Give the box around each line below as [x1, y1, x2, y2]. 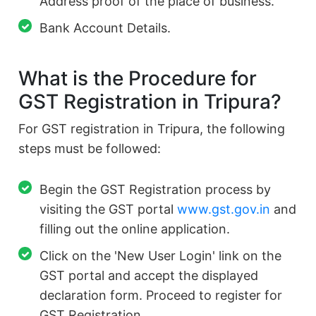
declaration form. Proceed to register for [39, 288, 283, 303]
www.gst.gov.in [177, 202, 271, 217]
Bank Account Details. [39, 20, 171, 36]
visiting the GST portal [39, 202, 178, 217]
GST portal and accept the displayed [39, 268, 259, 284]
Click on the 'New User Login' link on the [39, 248, 282, 264]
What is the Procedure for [18, 66, 257, 91]
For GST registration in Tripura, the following [18, 121, 286, 137]
